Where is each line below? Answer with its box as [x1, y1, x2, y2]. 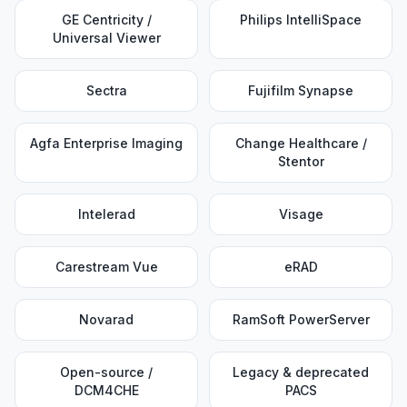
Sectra [85, 83, 127, 98]
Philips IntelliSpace [240, 12, 362, 27]
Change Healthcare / [234, 135, 367, 151]
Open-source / [60, 364, 153, 380]
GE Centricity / [61, 12, 152, 27]
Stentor [277, 154, 324, 169]
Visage [278, 206, 323, 222]
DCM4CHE [74, 382, 139, 398]
